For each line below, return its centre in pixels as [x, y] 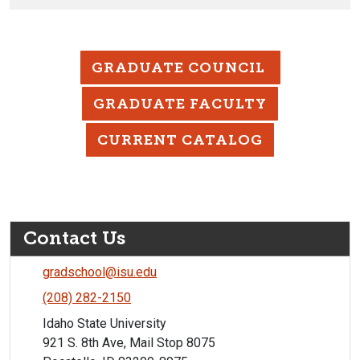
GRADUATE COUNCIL [180, 68]
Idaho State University [104, 324]
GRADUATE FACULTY [180, 104]
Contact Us [74, 239]
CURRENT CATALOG [180, 140]
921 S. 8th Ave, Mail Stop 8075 [129, 343]
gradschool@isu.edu [100, 272]
